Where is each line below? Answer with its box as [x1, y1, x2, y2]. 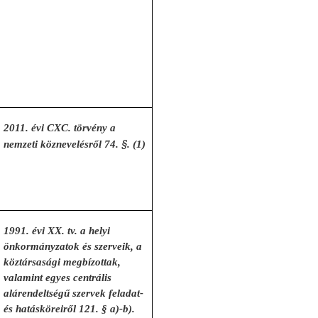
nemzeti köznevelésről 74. [4, 138, 122, 150]
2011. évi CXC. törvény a [4, 122, 116, 133]
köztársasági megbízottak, [4, 256, 121, 268]
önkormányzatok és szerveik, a [4, 241, 143, 252]
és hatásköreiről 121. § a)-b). [4, 303, 136, 314]
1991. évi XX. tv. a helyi [4, 225, 111, 236]
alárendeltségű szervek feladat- [4, 287, 144, 299]
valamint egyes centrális [4, 272, 112, 283]
